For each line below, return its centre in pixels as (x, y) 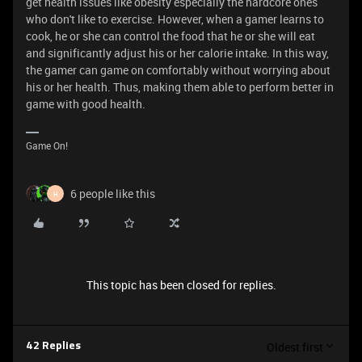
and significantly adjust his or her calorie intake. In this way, (177, 53)
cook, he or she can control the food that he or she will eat (170, 36)
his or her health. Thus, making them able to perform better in (180, 87)
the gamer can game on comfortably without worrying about (178, 70)
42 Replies (53, 346)
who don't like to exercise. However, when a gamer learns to (175, 19)
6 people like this (113, 194)
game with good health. (86, 104)
